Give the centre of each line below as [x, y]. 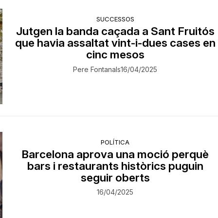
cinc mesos [115, 54]
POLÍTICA [115, 142]
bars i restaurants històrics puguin [115, 165]
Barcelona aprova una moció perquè [115, 154]
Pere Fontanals [97, 70]
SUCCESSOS [115, 19]
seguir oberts [115, 177]
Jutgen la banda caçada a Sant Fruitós [115, 31]
